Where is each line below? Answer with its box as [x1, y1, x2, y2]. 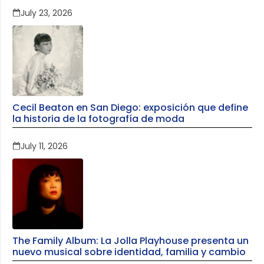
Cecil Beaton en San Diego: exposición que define [12, 101, 248, 115]
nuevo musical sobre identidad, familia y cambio [12, 245, 246, 259]
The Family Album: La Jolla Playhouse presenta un [12, 234, 249, 248]
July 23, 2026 [21, 7, 72, 19]
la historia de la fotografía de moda [12, 112, 184, 126]
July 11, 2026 [21, 140, 68, 153]
